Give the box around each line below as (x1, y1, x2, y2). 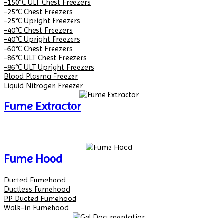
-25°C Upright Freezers (4, 16, 80, 26)
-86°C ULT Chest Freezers (4, 53, 87, 63)
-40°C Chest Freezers (4, 25, 73, 35)
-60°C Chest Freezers (4, 44, 73, 54)
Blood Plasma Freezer (4, 72, 78, 81)
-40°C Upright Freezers (4, 35, 80, 44)
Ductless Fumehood (4, 184, 70, 194)
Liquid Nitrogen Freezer (4, 81, 83, 91)
